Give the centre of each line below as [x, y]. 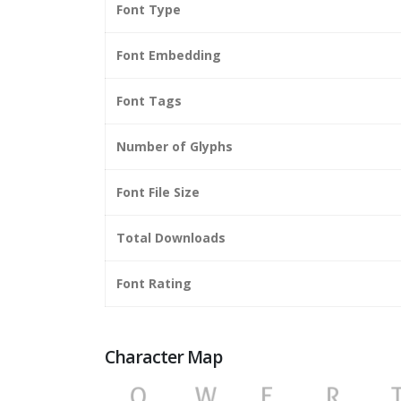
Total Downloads [171, 237]
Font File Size [158, 192]
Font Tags [149, 100]
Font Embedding [169, 55]
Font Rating [154, 283]
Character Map [164, 356]
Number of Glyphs [175, 146]
